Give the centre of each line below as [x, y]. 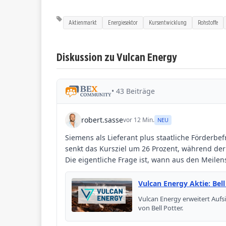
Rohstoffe [208, 22]
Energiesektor [123, 22]
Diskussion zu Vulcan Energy [117, 56]
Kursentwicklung [168, 22]
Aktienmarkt [83, 22]
